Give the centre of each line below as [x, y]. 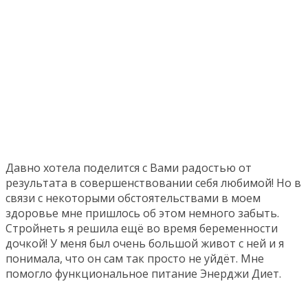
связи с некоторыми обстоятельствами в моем [133, 198]
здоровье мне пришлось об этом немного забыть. [142, 213]
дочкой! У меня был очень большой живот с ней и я [145, 243]
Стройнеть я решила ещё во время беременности [142, 228]
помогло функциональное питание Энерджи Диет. [143, 274]
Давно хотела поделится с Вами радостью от [129, 168]
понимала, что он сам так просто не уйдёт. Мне [135, 258]
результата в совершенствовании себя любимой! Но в [153, 183]
